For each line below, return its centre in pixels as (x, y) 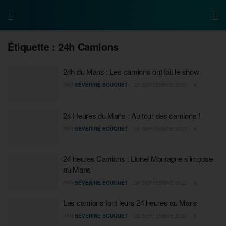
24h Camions (88, 47)
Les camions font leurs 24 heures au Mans (130, 202)
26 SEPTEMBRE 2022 (160, 183)
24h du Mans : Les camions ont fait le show (131, 71)
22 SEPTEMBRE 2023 (160, 128)
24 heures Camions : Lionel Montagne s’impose (138, 159)
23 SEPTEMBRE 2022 (160, 216)
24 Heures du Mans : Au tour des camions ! (132, 115)
